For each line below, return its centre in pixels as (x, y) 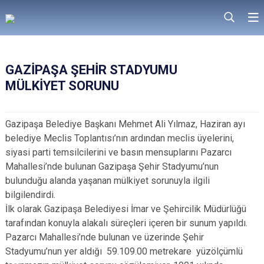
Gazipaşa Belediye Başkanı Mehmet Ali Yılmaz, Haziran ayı (125, 124)
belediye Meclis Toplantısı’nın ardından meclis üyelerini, (120, 138)
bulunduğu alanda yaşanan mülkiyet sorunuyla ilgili (108, 181)
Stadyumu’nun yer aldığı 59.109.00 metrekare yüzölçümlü (124, 251)
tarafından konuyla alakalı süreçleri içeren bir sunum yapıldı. (126, 223)
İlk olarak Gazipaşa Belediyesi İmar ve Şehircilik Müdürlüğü (126, 209)
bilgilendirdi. (30, 195)
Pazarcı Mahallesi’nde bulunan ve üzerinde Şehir (105, 237)
